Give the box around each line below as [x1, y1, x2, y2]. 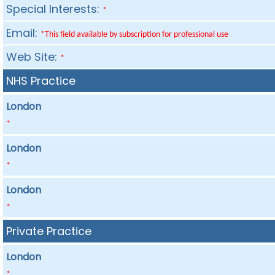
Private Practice [6, 223, 92, 239]
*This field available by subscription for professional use [41, 30, 229, 39]
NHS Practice [6, 73, 76, 88]
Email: [6, 25, 41, 41]
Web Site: [6, 49, 61, 64]
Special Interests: [6, 1, 103, 17]
